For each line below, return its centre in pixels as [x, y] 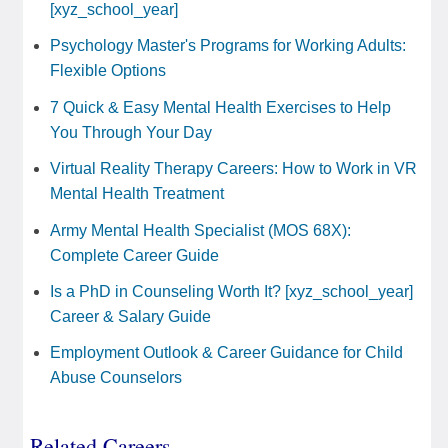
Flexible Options [108, 71]
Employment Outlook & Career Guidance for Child [226, 353]
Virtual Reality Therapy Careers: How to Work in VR [233, 169]
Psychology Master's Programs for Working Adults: [228, 46]
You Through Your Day [131, 132]
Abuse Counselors [116, 378]
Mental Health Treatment [137, 194]
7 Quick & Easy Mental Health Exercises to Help [220, 107]
